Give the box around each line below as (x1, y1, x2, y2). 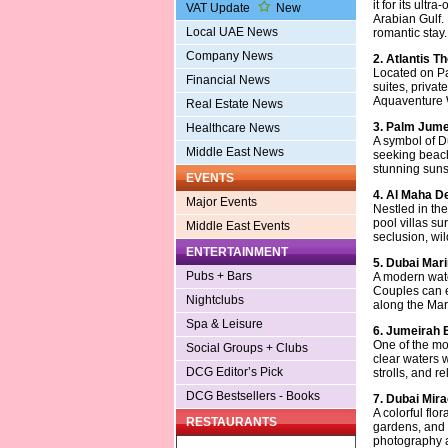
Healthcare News (185, 121, 280, 136)
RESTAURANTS (185, 415, 277, 430)
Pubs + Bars (185, 269, 252, 284)
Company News (185, 49, 273, 64)
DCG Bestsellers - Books (185, 389, 320, 404)
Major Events (185, 195, 257, 210)
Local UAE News (185, 25, 278, 40)
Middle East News (185, 145, 284, 160)
